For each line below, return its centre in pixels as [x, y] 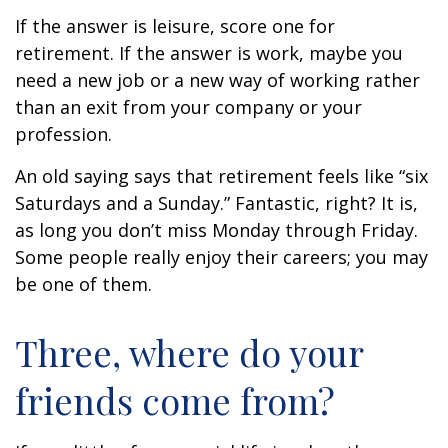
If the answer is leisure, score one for [175, 26]
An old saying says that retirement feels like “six [221, 176]
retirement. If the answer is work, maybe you [209, 53]
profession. [63, 134]
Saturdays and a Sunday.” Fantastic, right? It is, [216, 203]
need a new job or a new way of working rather [217, 80]
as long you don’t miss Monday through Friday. [216, 230]
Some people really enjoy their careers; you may [221, 257]
